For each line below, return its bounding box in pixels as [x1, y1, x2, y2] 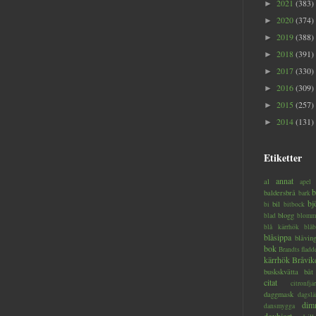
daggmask [264, 289, 293, 300]
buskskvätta [264, 267, 298, 277]
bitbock [284, 200, 305, 209]
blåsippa [264, 231, 291, 243]
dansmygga [264, 301, 295, 311]
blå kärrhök [264, 222, 299, 232]
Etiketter [264, 150, 302, 166]
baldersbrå [264, 188, 296, 198]
